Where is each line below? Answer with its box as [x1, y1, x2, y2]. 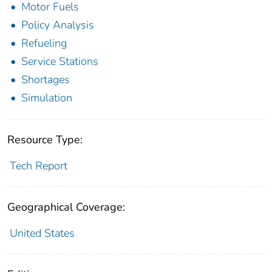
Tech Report [9, 158, 67, 174]
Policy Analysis [21, 18, 94, 33]
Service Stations [21, 54, 98, 69]
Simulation [21, 90, 72, 106]
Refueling [21, 36, 67, 51]
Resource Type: [7, 132, 83, 148]
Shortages [21, 72, 70, 87]
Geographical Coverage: [7, 200, 125, 215]
